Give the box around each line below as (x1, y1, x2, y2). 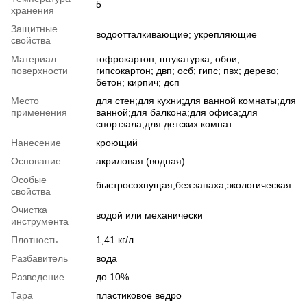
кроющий (96, 137, 138, 149)
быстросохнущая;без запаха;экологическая (96, 180, 291, 191)
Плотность (11, 234, 58, 246)
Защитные (11, 23, 58, 35)
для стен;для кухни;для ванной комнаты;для (96, 95, 296, 107)
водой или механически (96, 210, 203, 221)
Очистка (11, 204, 47, 216)
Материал (11, 53, 56, 65)
